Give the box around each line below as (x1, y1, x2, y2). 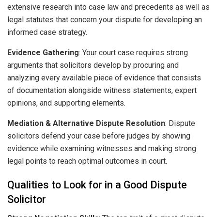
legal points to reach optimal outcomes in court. (7, 156, 167, 166)
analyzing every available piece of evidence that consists (7, 73, 201, 82)
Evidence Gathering (7, 47, 79, 57)
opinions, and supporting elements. (7, 98, 125, 108)
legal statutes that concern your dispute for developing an (7, 15, 202, 24)
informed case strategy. (7, 27, 87, 37)
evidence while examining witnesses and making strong (7, 143, 196, 153)
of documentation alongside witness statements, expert (7, 85, 197, 95)
